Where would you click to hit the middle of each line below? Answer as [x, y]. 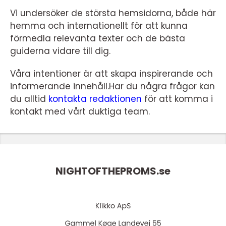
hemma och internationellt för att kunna [99, 26]
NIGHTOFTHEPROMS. [107, 171]
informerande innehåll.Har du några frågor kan [112, 86]
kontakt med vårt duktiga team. [80, 111]
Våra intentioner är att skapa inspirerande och [111, 74]
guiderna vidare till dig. [60, 51]
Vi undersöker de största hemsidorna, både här [113, 13]
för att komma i [177, 99]
